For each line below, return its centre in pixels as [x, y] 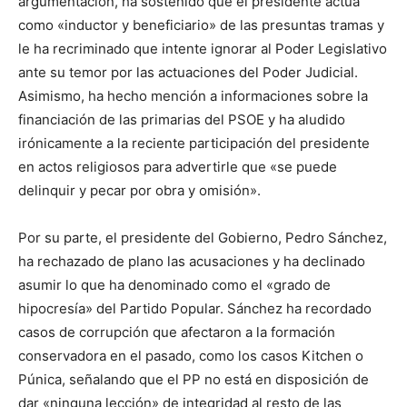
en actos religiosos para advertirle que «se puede [178, 167]
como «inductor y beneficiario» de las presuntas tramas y [201, 25]
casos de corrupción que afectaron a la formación [177, 333]
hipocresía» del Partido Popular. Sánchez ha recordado [195, 309]
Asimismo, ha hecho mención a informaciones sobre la [193, 96]
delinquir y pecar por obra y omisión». [139, 191]
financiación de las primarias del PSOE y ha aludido [182, 120]
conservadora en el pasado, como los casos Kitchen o [191, 356]
